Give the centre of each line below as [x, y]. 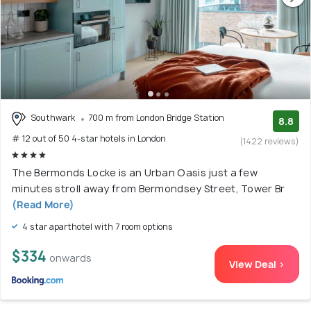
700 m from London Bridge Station [156, 117]
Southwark [53, 117]
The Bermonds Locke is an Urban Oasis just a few [135, 172]
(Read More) [43, 204]
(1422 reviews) [270, 141]
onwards [70, 258]
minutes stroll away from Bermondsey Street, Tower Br [149, 188]
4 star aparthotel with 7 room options [96, 226]
